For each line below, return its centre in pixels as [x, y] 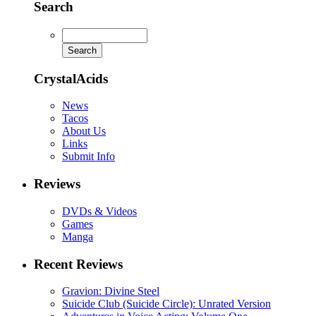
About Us [84, 131]
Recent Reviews [78, 264]
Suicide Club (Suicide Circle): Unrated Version [166, 304]
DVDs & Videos [99, 211]
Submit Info [89, 157]
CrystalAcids [71, 78]
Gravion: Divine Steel [111, 291]
